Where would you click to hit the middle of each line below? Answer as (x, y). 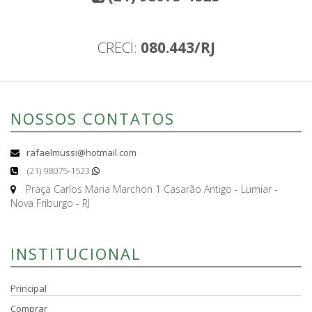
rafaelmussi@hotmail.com (81, 152)
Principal (29, 288)
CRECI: (119, 47)
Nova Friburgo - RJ (50, 203)
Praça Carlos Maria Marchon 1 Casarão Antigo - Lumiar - (150, 189)
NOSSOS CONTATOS (93, 118)
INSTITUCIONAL (76, 253)
